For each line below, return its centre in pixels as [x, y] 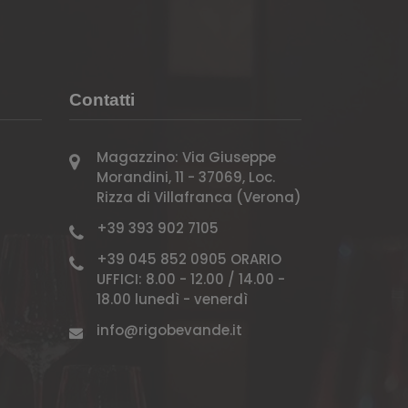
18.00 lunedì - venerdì [172, 299]
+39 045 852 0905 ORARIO [189, 259]
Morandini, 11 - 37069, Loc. [186, 177]
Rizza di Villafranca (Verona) [199, 197]
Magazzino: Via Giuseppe [186, 157]
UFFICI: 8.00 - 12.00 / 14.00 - [191, 279]
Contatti [102, 100]
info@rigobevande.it [169, 330]
